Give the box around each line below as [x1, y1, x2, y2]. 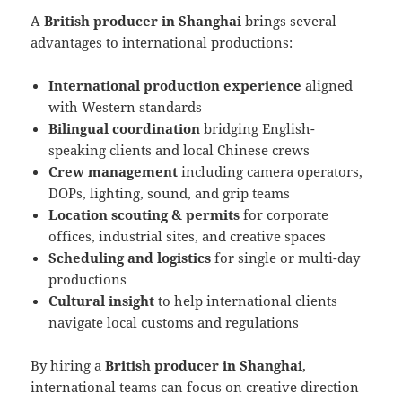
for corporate [240, 205, 329, 224]
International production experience [48, 76, 302, 95]
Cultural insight [48, 292, 155, 310]
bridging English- [200, 119, 316, 138]
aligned [301, 76, 354, 95]
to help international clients [154, 292, 338, 310]
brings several [241, 12, 337, 31]
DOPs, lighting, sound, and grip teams [48, 184, 291, 203]
